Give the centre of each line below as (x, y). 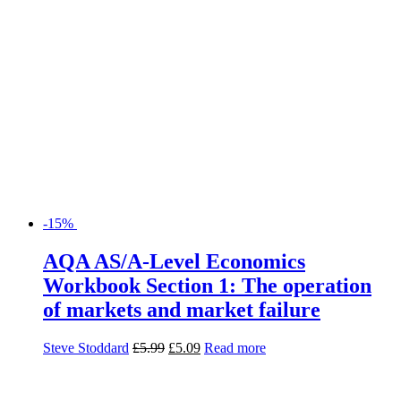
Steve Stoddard (86, 348)
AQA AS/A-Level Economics (174, 262)
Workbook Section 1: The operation (207, 286)
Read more (235, 348)
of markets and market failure (182, 310)
